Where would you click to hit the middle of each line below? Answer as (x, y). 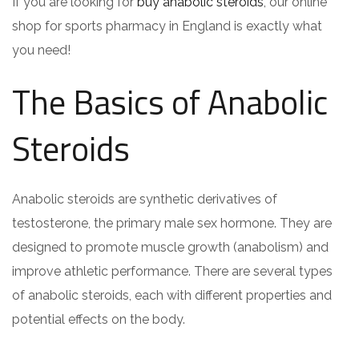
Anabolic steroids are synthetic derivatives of (145, 199)
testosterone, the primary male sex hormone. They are (172, 223)
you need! (41, 50)
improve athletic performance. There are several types (172, 271)
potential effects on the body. (99, 319)
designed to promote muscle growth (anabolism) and (170, 247)
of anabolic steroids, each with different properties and (172, 295)
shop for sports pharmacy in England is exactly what (167, 26)
